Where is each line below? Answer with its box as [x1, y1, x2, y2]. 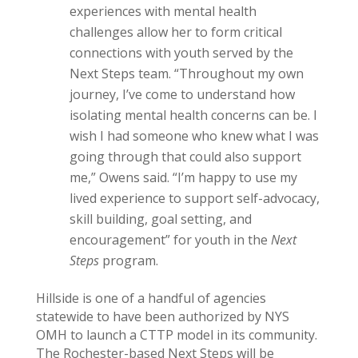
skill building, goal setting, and [69, 210, 252, 229]
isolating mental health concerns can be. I [69, 106, 317, 125]
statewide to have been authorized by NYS [35, 308, 289, 326]
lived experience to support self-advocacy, [69, 189, 320, 208]
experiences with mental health [69, 2, 257, 21]
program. [101, 252, 158, 270]
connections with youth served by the [69, 44, 293, 62]
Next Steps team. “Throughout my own [69, 65, 304, 83]
